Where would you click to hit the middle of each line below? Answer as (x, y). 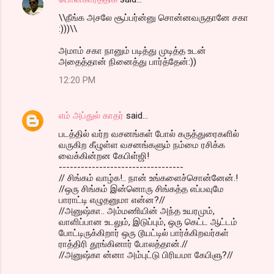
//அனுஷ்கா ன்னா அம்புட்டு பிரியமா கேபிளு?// (146, 255)
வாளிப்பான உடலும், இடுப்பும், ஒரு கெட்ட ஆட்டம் (148, 222)
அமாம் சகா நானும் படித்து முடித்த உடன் (132, 51)
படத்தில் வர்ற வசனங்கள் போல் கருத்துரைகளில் (149, 134)
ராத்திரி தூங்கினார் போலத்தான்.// (123, 244)
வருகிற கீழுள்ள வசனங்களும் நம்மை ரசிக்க (142, 145)
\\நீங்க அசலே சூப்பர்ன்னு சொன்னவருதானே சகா (154, 18)
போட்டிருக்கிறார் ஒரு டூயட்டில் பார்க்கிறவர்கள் (144, 233)
